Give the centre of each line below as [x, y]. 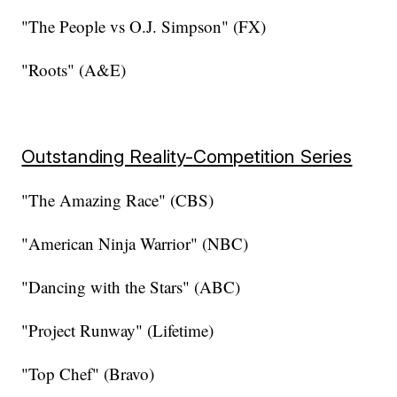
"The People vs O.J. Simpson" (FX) [144, 27]
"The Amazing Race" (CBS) [118, 200]
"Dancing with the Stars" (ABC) [131, 287]
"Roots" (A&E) [74, 70]
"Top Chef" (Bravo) [88, 374]
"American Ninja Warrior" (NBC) [135, 244]
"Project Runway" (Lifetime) [118, 331]
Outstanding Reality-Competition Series [187, 157]
